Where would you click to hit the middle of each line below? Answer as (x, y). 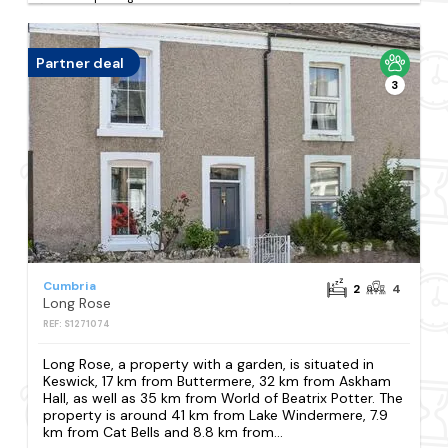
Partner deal (80, 62)
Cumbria (70, 286)
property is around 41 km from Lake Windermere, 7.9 (216, 415)
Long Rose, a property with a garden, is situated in (209, 364)
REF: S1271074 (77, 324)
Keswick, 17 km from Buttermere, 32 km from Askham (217, 381)
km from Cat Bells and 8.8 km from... (163, 432)
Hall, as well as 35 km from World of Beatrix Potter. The (223, 398)
